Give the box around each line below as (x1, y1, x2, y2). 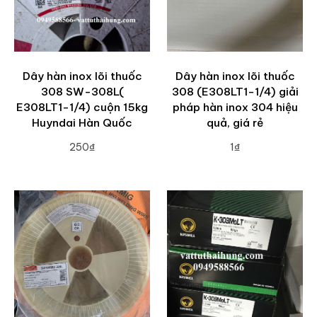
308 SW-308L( (40, 84, 124, 98)
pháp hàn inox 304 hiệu (172, 100, 298, 114)
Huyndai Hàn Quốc (32, 115, 132, 129)
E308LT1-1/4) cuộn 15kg (16, 100, 148, 114)
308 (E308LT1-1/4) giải (171, 84, 299, 98)
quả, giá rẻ (207, 115, 263, 129)
